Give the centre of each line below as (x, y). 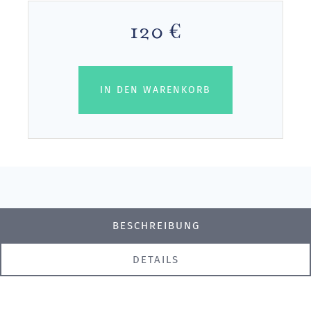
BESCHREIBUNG (156, 225)
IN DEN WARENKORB (155, 90)
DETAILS (155, 259)
